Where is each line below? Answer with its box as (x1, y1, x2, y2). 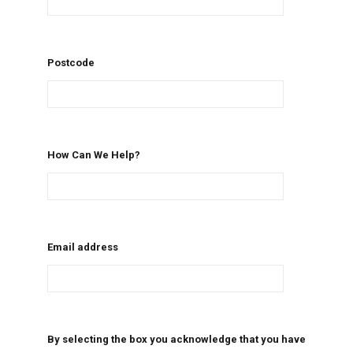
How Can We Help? (46, 149, 140, 162)
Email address (46, 241, 118, 254)
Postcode (46, 57, 95, 69)
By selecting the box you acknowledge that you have (46, 333, 306, 346)
